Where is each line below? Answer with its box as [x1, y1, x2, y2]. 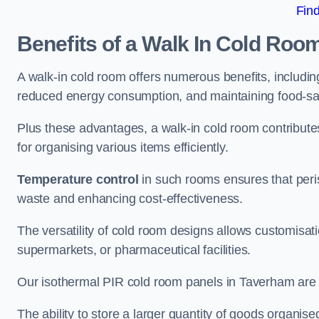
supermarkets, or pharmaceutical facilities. [17, 242, 255, 257]
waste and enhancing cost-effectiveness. [17, 191, 246, 206]
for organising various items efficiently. [17, 140, 232, 155]
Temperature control [17, 172, 139, 187]
